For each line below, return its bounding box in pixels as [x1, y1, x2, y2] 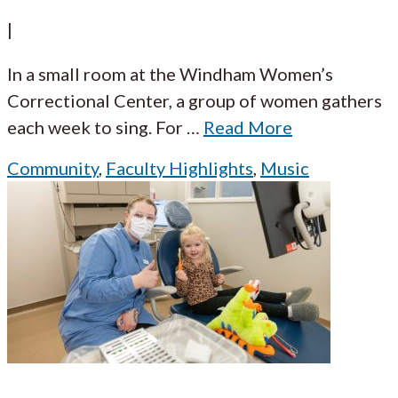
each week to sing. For [7, 115, 183, 138]
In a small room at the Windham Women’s [7, 62, 333, 84]
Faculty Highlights [106, 156, 253, 179]
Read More [203, 115, 292, 138]
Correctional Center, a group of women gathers [7, 89, 382, 111]
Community [7, 156, 99, 179]
